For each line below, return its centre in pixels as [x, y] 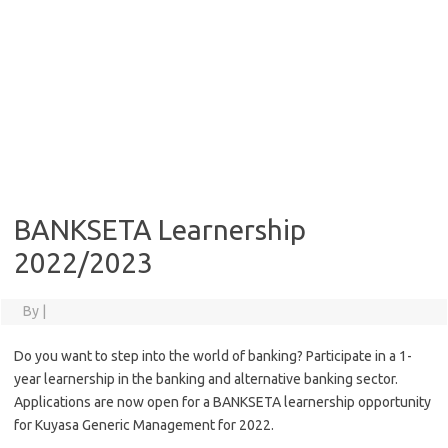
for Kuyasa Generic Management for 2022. [144, 425]
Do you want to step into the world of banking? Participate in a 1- [213, 356]
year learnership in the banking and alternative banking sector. [206, 379]
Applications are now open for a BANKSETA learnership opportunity [222, 402]
